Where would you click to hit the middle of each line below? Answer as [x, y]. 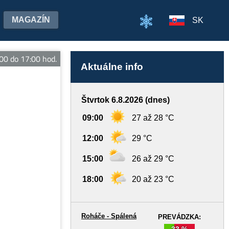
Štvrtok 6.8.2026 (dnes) [125, 100]
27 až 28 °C [153, 118]
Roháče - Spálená [109, 216]
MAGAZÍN [31, 20]
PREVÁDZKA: [179, 217]
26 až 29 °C [153, 159]
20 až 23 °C [153, 179]
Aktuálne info [112, 67]
